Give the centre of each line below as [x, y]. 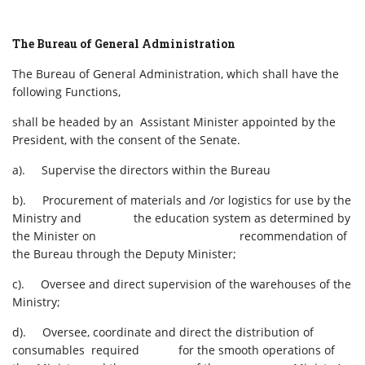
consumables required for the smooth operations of [174, 350]
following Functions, [66, 92]
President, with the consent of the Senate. [126, 140]
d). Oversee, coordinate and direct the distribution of [163, 332]
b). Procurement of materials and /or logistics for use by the [182, 200]
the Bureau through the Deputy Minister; [124, 254]
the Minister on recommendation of [180, 236]
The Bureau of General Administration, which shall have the [176, 74]
